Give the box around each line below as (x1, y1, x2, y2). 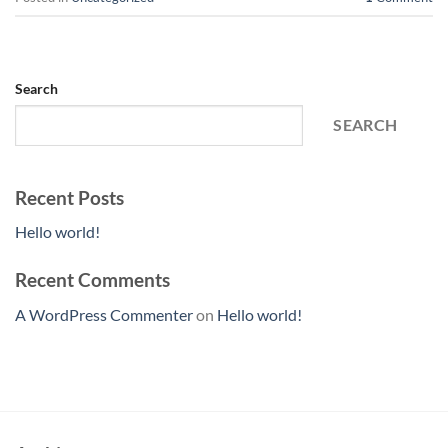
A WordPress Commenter (15, 304, 193, 324)
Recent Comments (15, 268, 170, 292)
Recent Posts (15, 185, 124, 209)
